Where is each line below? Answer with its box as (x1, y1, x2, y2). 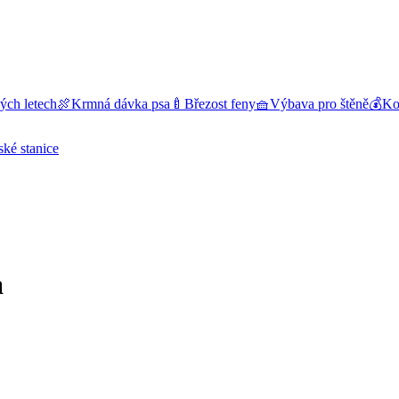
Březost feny (184, 96, 256, 111)
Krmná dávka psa (71, 96, 170, 111)
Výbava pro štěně (270, 96, 369, 111)
